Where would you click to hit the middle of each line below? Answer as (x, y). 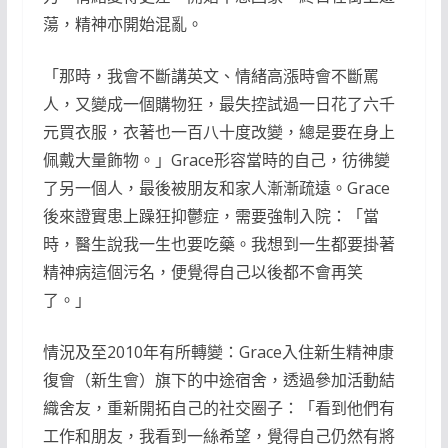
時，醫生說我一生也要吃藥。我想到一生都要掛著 (218, 244)
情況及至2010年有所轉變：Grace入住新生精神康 (218, 352)
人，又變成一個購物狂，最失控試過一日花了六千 (218, 104)
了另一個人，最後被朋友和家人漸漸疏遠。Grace (216, 188)
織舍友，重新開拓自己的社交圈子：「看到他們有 (218, 408)
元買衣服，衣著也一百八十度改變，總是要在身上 (218, 132)
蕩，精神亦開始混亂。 (122, 24)
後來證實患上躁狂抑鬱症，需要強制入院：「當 (210, 216)
